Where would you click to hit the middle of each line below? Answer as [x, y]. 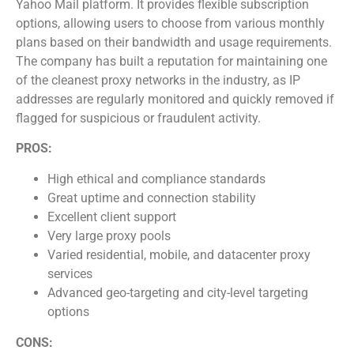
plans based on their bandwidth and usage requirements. [174, 42]
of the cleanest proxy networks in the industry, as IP [158, 80]
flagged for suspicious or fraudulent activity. [138, 118]
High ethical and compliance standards [156, 179]
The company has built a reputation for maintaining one [171, 61]
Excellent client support [112, 217]
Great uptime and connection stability [152, 198]
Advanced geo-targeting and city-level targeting [178, 292]
